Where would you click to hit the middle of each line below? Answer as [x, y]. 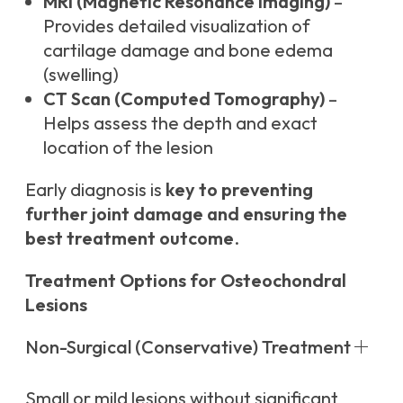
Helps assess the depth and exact [180, 123]
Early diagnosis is [95, 190]
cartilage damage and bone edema [188, 50]
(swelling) [81, 75]
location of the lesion [128, 148]
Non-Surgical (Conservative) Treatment [188, 347]
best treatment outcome [130, 238]
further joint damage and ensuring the [186, 214]
